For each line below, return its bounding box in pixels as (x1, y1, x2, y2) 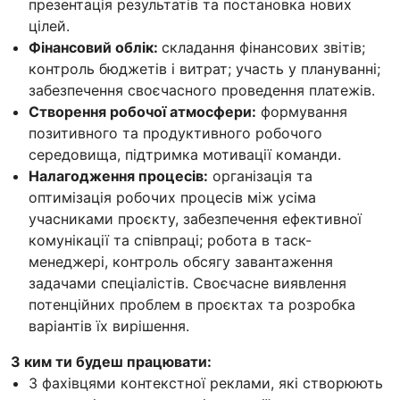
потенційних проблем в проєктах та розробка (29, 296, 355, 314)
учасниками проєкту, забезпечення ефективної (29, 210, 362, 229)
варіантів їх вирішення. (29, 317, 189, 336)
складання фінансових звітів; (162, 38, 365, 57)
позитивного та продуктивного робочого (29, 124, 322, 143)
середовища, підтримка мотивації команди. (29, 146, 341, 164)
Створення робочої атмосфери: (29, 103, 256, 121)
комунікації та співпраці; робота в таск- (29, 231, 312, 250)
